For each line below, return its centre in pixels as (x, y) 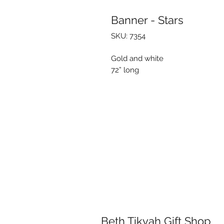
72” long (125, 70)
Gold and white (137, 58)
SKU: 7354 (128, 36)
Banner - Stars (147, 20)
